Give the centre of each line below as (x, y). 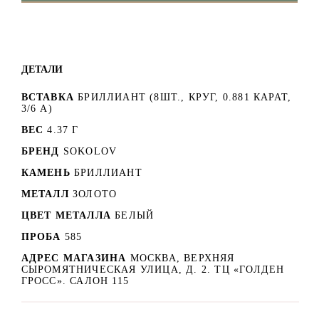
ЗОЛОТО (95, 194)
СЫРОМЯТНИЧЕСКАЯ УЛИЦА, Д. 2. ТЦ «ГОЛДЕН (153, 269)
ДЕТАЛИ (42, 69)
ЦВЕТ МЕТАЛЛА (66, 215)
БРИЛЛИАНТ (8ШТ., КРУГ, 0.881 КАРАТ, (185, 97)
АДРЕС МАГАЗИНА (75, 258)
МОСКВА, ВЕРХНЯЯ (182, 258)
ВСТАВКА (47, 97)
